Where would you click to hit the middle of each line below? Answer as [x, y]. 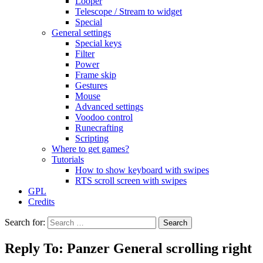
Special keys [98, 43]
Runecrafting [99, 128]
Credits [41, 202]
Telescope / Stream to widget [129, 11]
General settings [81, 33]
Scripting [92, 138]
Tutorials [68, 159]
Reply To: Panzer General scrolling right [128, 248]
